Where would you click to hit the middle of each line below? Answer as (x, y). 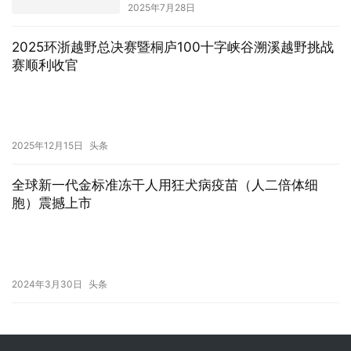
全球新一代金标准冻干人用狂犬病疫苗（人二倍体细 (165, 185)
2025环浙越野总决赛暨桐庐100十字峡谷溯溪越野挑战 (173, 47)
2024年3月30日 (47, 284)
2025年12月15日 (47, 146)
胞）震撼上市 (52, 203)
